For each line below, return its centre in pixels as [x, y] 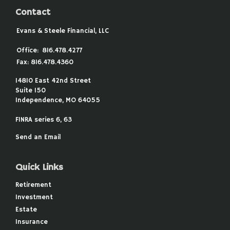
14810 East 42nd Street [53, 81]
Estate [26, 209]
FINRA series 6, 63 [44, 120]
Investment [34, 197]
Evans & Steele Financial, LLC [63, 31]
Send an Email [38, 137]
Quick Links [39, 167]
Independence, [40, 100]
